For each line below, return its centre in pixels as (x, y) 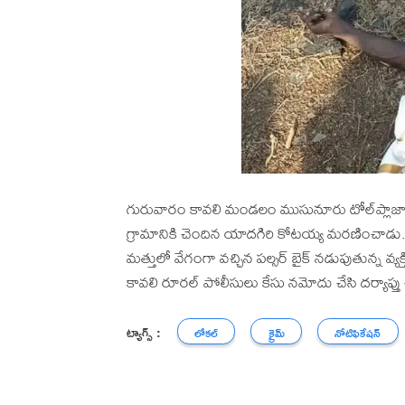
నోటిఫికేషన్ (358, 334)
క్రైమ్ (276, 334)
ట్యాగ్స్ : (144, 332)
